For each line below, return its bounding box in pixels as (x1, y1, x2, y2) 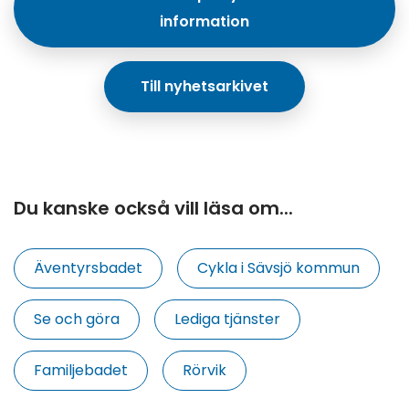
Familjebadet (34, 359, 128, 381)
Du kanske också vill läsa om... (14, 195, 293, 222)
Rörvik (183, 359, 226, 381)
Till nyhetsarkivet (141, 76, 268, 98)
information (160, 11, 249, 33)
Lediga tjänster (174, 308, 280, 330)
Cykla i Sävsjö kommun (197, 257, 360, 278)
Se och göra (34, 308, 120, 330)
